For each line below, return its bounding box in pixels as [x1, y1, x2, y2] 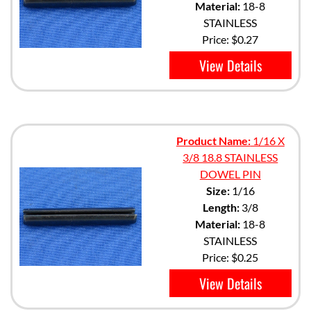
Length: [202, 201, 239, 214]
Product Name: [176, 134, 251, 147]
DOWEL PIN [199, 167, 261, 180]
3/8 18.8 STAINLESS [183, 151, 278, 164]
